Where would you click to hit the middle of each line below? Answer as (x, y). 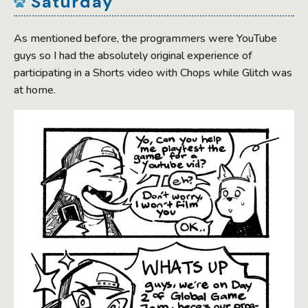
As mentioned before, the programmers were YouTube (145, 38)
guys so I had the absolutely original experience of (133, 55)
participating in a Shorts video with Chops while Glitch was (153, 73)
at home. (35, 90)
